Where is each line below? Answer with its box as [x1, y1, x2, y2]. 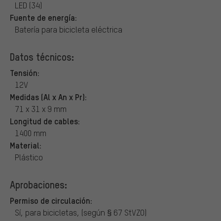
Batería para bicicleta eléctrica [15, 24, 122, 35]
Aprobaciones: [10, 178, 67, 191]
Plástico [15, 151, 43, 162]
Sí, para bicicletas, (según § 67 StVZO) [15, 207, 147, 218]
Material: [10, 139, 41, 150]
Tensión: [10, 67, 39, 78]
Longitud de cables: [10, 115, 80, 126]
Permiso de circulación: [10, 194, 92, 206]
